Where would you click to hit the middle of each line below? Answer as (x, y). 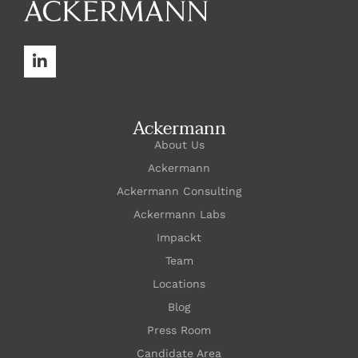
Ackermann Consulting (179, 191)
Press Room (179, 330)
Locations (179, 284)
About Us (179, 145)
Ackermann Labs (179, 214)
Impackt (179, 237)
